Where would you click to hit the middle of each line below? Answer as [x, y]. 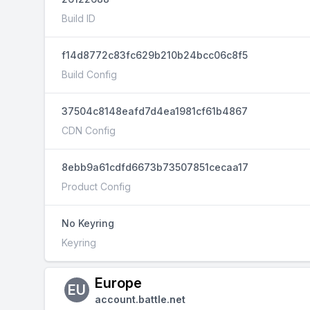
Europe [118, 283]
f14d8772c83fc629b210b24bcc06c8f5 [155, 55]
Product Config [96, 186]
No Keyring [88, 223]
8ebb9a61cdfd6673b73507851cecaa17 [155, 167]
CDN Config [89, 130]
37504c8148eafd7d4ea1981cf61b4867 [155, 111]
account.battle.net [140, 299]
